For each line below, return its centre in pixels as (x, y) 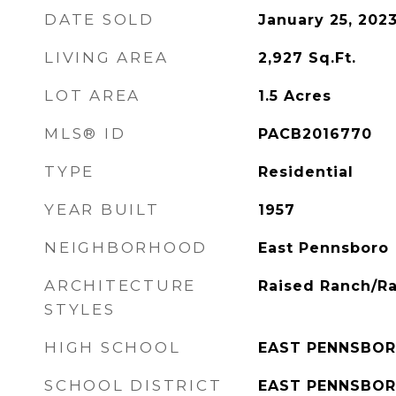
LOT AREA (92, 95)
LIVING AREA (107, 57)
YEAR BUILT (102, 209)
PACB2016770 (315, 134)
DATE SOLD (99, 19)
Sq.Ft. (332, 58)
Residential (305, 172)
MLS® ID (85, 133)
